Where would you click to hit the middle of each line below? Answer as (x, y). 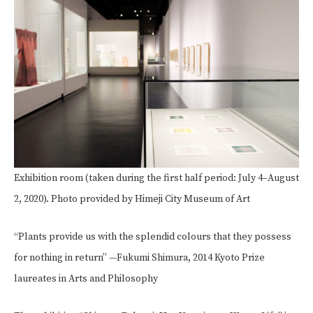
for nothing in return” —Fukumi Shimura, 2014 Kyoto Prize (139, 258)
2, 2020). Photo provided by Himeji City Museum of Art (132, 199)
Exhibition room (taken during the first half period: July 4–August (156, 179)
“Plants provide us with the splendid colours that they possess (153, 237)
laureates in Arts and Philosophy (86, 279)
